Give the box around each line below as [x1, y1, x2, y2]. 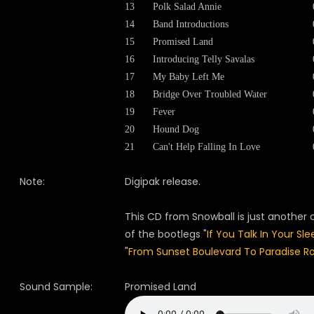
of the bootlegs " [125, 227, 207, 241]
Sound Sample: [20, 280, 93, 294]
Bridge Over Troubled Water [153, 89, 267, 100]
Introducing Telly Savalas [153, 54, 254, 64]
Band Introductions [153, 19, 228, 29]
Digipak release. [125, 175, 200, 189]
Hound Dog [153, 124, 199, 135]
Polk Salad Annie [153, 1, 221, 12]
